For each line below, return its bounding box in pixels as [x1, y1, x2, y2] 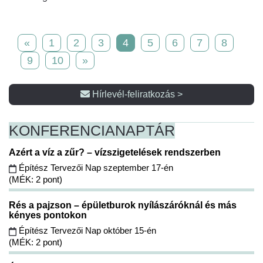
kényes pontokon [9, 210, 89, 221]
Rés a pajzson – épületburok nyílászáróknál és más [9, 200, 237, 211]
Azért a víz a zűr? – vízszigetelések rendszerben [9, 147, 223, 158]
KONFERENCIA [9, 122, 115, 139]
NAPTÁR [115, 122, 175, 139]
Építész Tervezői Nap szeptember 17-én [16, 163, 173, 173]
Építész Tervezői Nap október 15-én [16, 225, 156, 236]
